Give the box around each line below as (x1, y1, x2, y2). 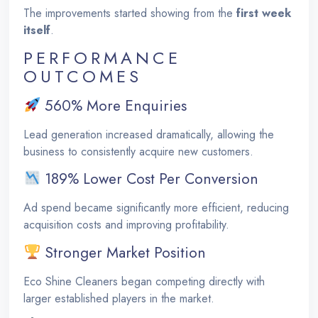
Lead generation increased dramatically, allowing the (23, 126, 275, 143)
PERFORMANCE (23, 45, 182, 70)
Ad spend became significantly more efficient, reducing (23, 199, 290, 216)
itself (23, 21, 51, 38)
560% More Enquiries (40, 94, 187, 116)
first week (236, 4, 292, 21)
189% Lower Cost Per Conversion (40, 168, 259, 190)
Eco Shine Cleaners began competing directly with (23, 273, 265, 290)
